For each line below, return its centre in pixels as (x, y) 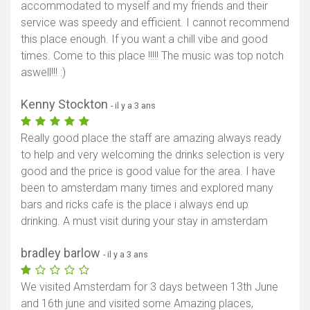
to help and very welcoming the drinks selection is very (153, 154)
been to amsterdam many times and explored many (147, 188)
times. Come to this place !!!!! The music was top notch (152, 55)
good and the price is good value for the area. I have (148, 171)
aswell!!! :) (43, 72)
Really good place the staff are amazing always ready (151, 138)
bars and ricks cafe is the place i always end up (135, 204)
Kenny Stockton (66, 104)
